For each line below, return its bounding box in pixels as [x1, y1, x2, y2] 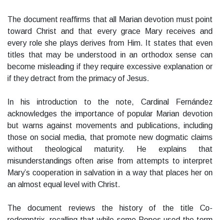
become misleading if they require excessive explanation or [7, 62, 213, 71]
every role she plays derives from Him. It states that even [7, 39, 213, 48]
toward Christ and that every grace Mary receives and [7, 27, 213, 36]
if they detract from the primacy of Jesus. [7, 74, 149, 83]
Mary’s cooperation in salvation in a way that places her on [7, 168, 213, 177]
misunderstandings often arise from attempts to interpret [7, 157, 213, 165]
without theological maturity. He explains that [7, 145, 213, 154]
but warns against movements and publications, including [7, 121, 213, 130]
